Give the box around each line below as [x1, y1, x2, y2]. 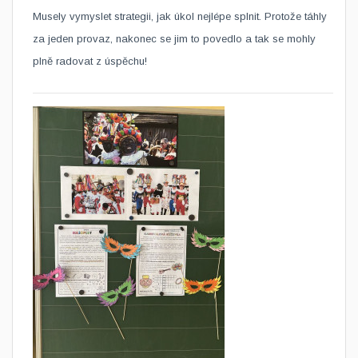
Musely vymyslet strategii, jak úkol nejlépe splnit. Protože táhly [33, 10, 327, 22]
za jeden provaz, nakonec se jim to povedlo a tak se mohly [33, 33, 316, 45]
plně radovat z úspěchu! [33, 55, 150, 67]
